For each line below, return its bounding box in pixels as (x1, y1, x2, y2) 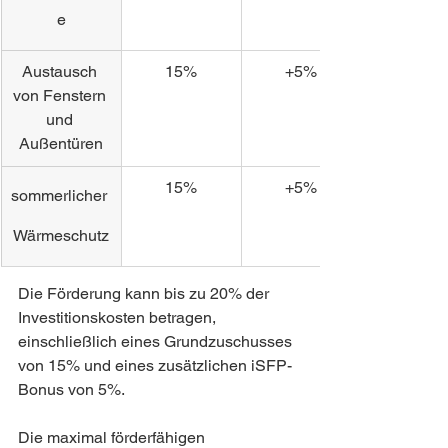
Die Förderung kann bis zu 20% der (18, 284, 273, 304)
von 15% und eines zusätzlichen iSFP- (18, 356, 292, 376)
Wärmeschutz (13, 226, 109, 246)
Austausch (21, 62, 101, 82)
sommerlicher (11, 186, 111, 206)
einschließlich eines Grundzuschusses (18, 332, 296, 352)
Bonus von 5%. (18, 380, 125, 400)
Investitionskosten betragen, (18, 308, 220, 328)
